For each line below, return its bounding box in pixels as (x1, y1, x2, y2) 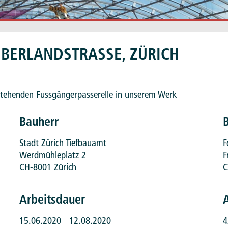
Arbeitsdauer (19, 191, 85, 207)
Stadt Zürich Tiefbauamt (19, 136, 106, 149)
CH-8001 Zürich (19, 161, 76, 173)
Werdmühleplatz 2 (19, 149, 86, 161)
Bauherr (19, 113, 59, 129)
